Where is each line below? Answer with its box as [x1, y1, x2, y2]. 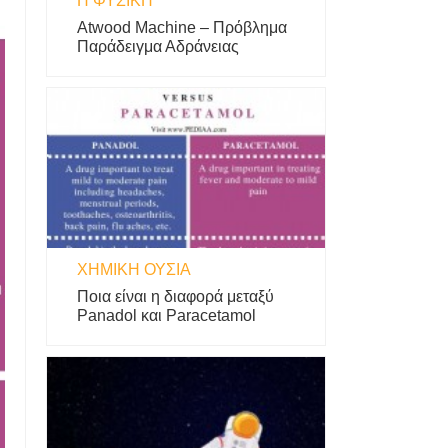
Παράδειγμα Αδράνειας [77, 38, 239, 55]
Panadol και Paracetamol [77, 307, 256, 324]
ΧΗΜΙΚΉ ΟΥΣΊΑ [77, 261, 191, 278]
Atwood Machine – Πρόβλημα [77, 19, 287, 36]
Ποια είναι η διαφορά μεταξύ [77, 288, 274, 305]
